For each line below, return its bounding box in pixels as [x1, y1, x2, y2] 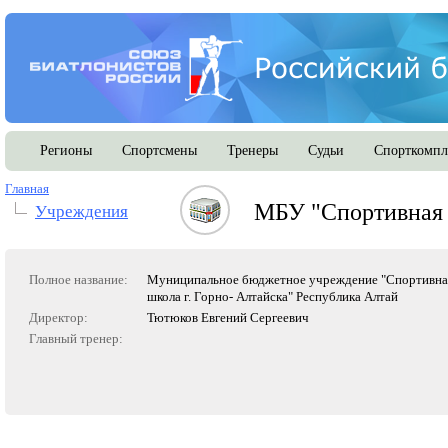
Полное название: [29, 272, 128, 287]
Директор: [29, 310, 88, 325]
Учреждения [35, 202, 128, 221]
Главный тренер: [29, 331, 123, 346]
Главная [5, 181, 49, 196]
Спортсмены [122, 143, 197, 158]
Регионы [40, 143, 92, 158]
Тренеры [227, 143, 278, 158]
